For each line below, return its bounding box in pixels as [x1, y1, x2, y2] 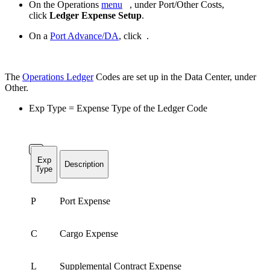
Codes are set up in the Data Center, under [96, 71, 256, 82]
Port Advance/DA [50, 30, 119, 41]
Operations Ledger [22, 71, 93, 82]
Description [64, 159, 104, 169]
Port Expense [60, 195, 110, 206]
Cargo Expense [60, 228, 118, 239]
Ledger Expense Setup [49, 10, 142, 20]
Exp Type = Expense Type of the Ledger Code [29, 102, 207, 113]
